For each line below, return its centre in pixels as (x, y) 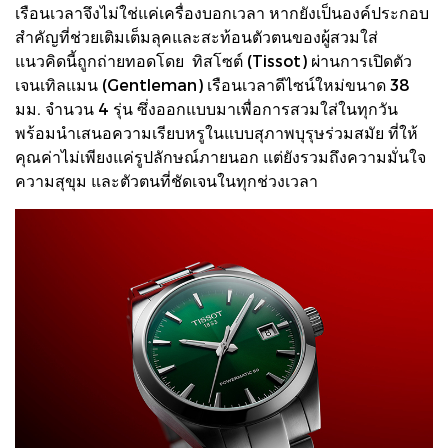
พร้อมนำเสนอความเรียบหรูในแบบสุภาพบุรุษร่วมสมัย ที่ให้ (216, 132)
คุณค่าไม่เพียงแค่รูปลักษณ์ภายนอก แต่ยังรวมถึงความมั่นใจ (220, 156)
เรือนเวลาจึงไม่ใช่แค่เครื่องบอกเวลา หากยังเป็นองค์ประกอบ (222, 12)
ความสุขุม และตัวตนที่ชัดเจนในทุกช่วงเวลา (166, 180)
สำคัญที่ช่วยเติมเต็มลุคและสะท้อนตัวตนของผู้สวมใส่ (198, 36)
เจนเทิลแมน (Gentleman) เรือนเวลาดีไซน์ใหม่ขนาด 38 (212, 84)
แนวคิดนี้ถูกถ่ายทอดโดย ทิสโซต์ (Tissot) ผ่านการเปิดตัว (213, 60)
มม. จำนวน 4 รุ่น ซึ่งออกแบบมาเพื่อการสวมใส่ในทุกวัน (206, 108)
